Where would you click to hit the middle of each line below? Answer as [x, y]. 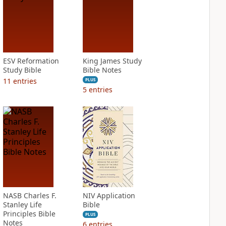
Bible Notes [102, 70]
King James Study [112, 61]
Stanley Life [22, 205]
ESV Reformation [31, 61]
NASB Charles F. [30, 195]
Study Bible [22, 70]
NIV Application [109, 195]
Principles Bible [29, 214]
